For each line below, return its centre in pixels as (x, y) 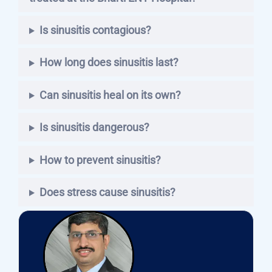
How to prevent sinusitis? (100, 160)
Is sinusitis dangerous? (94, 127)
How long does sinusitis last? (109, 63)
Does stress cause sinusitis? (107, 192)
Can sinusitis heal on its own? (110, 95)
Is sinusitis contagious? (95, 30)
